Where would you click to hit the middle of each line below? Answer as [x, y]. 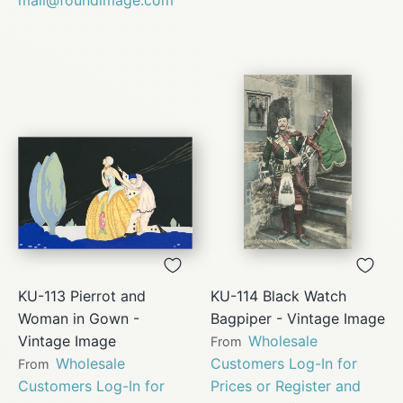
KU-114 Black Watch [278, 296]
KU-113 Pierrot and [82, 296]
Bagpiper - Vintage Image [298, 318]
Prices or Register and [286, 385]
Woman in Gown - [79, 318]
